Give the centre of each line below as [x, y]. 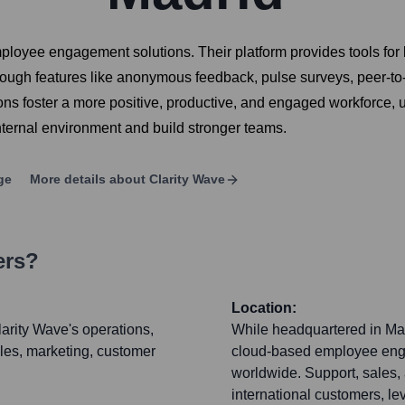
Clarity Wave [187, 179]
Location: [264, 308]
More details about [88, 179]
